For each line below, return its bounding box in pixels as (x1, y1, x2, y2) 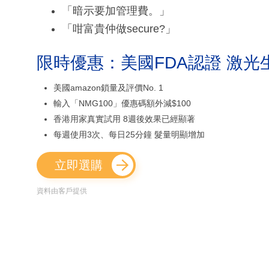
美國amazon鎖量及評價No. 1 (53, 82, 163, 92)
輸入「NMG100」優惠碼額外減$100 (53, 98, 191, 108)
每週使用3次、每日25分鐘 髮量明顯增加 (53, 129, 205, 139)
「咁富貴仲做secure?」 (62, 22, 176, 35)
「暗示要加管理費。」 (62, 4, 170, 17)
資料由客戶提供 (37, 186, 87, 195)
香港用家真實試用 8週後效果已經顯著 (53, 113, 195, 124)
